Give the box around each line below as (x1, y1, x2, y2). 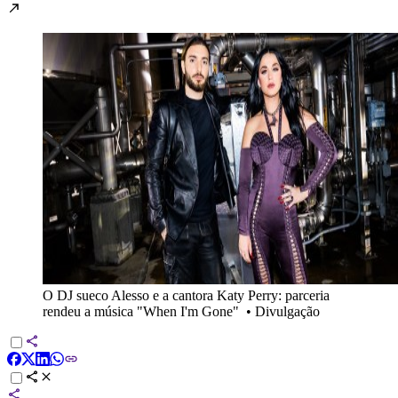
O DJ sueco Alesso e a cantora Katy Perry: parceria (43, 287, 330, 303)
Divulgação (255, 303, 320, 319)
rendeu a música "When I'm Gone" (43, 303, 239, 319)
